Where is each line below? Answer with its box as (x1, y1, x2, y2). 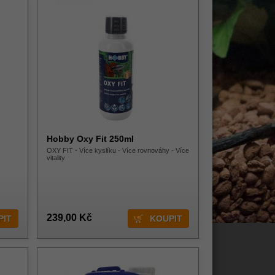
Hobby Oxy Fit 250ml (47, 134, 134, 144)
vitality (47, 154, 65, 161)
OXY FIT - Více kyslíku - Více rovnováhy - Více (47, 147, 189, 154)
